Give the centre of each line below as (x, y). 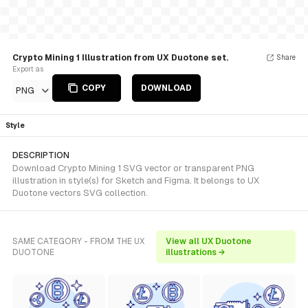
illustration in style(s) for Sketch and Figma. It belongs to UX (136, 180)
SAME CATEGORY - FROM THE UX (79, 241)
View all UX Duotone (209, 241)
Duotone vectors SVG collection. (80, 193)
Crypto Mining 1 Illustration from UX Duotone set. (120, 58)
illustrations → (196, 252)
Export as (28, 69)
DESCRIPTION (41, 155)
